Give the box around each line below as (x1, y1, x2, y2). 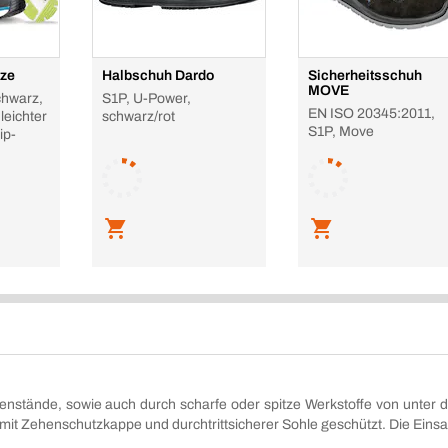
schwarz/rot (102, 109, 175, 124)
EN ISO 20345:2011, (308, 106, 435, 121)
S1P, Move (308, 124, 374, 139)
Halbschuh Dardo (102, 68, 214, 83)
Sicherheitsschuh (308, 68, 422, 83)
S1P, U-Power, (102, 91, 191, 106)
